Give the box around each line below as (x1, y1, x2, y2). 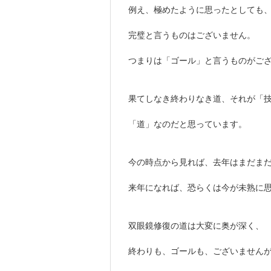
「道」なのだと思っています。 (128, 119, 247, 129)
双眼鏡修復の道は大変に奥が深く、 (128, 220, 264, 231)
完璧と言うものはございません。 (128, 30, 255, 41)
